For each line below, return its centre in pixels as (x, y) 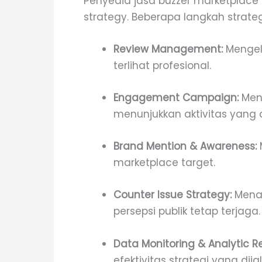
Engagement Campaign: (176, 98)
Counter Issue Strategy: (173, 195)
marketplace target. (164, 163)
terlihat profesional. (162, 65)
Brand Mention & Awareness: (185, 146)
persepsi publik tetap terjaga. (187, 211)
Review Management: (168, 49)
